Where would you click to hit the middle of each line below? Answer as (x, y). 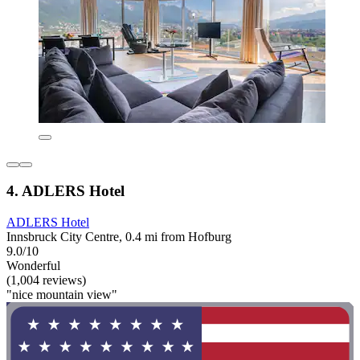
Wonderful (33, 266)
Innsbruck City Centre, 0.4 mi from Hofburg (119, 237)
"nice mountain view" (62, 295)
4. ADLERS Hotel (65, 191)
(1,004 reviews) (46, 280)
